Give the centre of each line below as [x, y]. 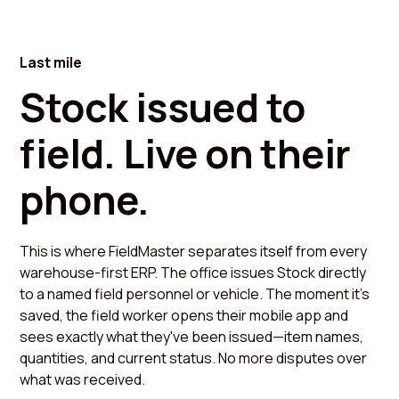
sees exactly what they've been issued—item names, [192, 337]
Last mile [51, 63]
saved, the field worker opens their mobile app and [184, 316]
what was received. [83, 380]
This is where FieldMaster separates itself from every [194, 252]
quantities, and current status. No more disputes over [194, 358]
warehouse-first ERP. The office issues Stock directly [193, 273]
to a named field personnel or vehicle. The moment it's [195, 294]
